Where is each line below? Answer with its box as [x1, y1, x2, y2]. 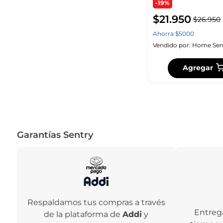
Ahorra [152, 29, 175, 37]
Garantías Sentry [16, 129, 93, 140]
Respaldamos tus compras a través [27, 198, 165, 208]
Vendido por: [152, 41, 192, 49]
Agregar [183, 63, 214, 72]
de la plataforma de [44, 210, 123, 220]
